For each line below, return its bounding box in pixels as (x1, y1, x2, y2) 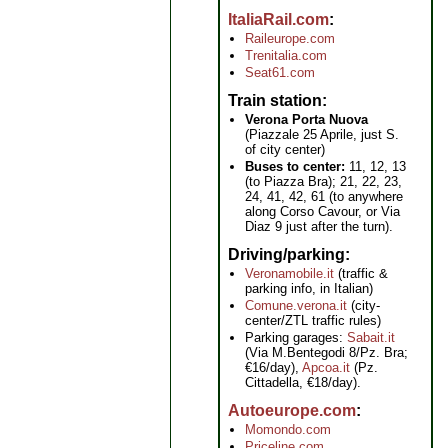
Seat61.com (245, 65, 315, 80)
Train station (228, 92, 322, 109)
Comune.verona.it (245, 298, 347, 313)
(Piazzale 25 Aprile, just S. (245, 127, 399, 142)
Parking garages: (245, 330, 347, 345)
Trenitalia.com (245, 48, 327, 63)
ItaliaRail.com (228, 11, 329, 28)
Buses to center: (245, 159, 345, 174)
